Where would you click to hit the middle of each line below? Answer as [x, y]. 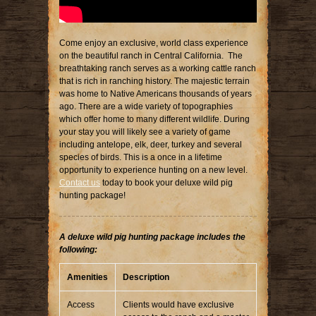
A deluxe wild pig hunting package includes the [152, 237]
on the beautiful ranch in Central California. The [151, 55]
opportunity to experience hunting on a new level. [153, 170]
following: [78, 249]
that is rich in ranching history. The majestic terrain [154, 81]
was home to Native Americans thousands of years [156, 93]
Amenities [87, 277]
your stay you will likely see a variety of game [145, 132]
